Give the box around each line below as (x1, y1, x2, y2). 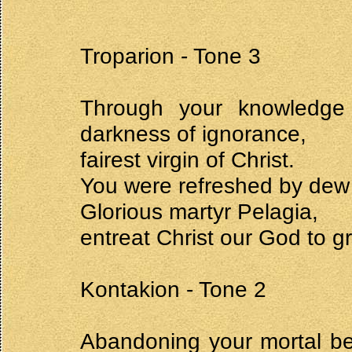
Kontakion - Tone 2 (80, 277, 266, 302)
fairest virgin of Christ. (80, 147, 295, 173)
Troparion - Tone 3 (80, 43, 261, 69)
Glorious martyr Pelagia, (80, 199, 318, 225)
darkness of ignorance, (80, 121, 306, 147)
